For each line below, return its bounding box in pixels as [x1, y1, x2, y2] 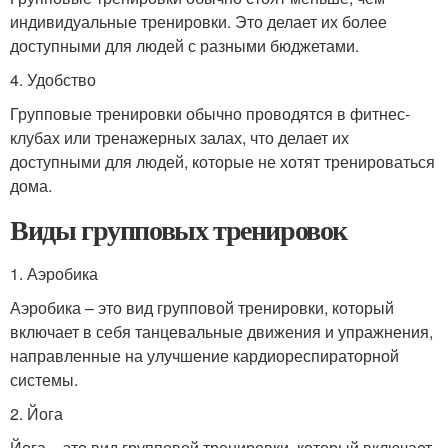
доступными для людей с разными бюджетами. [10, 34, 359, 57]
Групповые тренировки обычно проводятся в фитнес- [10, 102, 410, 125]
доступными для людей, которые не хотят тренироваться [10, 150, 435, 173]
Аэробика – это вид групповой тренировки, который [10, 296, 394, 319]
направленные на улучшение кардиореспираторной [10, 344, 399, 367]
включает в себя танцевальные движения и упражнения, [10, 320, 433, 343]
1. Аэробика [10, 262, 98, 285]
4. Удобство [10, 68, 96, 91]
